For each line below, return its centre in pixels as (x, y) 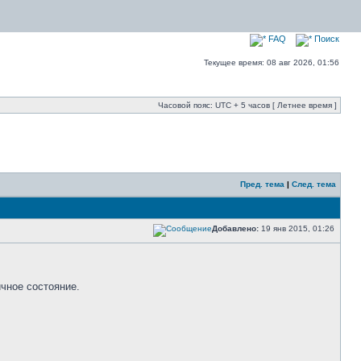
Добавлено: (235, 228)
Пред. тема (262, 184)
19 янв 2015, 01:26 (298, 228)
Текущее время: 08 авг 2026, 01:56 (272, 62)
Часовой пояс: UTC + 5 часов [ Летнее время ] (247, 105)
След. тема (314, 184)
